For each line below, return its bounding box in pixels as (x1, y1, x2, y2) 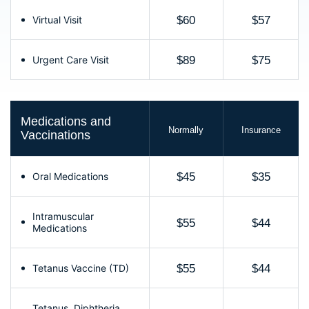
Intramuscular (32, 210, 94, 223)
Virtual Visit (32, 14, 82, 26)
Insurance (241, 124, 281, 135)
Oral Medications (32, 170, 108, 183)
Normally (168, 124, 204, 135)
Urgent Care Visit (32, 54, 109, 66)
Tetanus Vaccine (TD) (32, 262, 129, 275)
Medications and (21, 114, 111, 129)
